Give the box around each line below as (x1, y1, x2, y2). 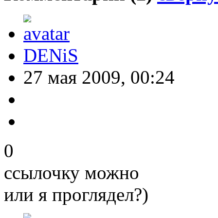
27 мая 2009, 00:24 (23, 67, 175, 88)
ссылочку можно (4, 162, 139, 183)
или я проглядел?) (4, 184, 148, 205)
